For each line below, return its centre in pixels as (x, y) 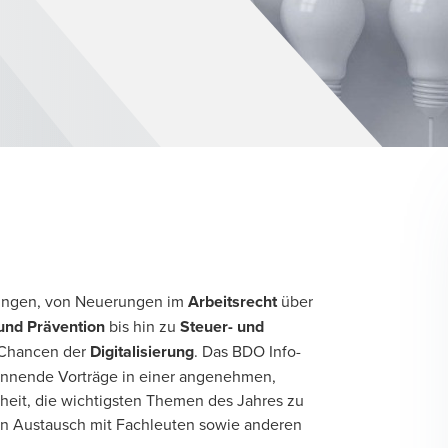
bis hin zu (142, 326)
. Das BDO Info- (247, 351)
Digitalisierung (142, 351)
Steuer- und (222, 326)
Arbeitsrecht (234, 301)
